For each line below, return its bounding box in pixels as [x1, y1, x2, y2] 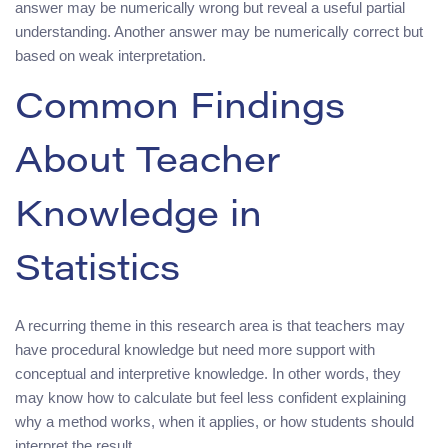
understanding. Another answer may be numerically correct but [15, 22, 423, 40]
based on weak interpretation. [15, 46, 206, 64]
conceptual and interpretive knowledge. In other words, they [15, 364, 401, 382]
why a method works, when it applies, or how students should [15, 412, 414, 430]
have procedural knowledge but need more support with [15, 340, 375, 358]
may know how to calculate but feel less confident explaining [15, 388, 406, 406]
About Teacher [15, 145, 280, 182]
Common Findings [15, 91, 345, 128]
